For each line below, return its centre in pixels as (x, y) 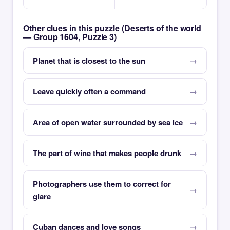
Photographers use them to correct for (102, 184)
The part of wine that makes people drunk (107, 153)
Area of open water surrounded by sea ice (108, 122)
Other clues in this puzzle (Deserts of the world (112, 28)
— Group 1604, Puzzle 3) (70, 37)
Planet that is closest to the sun (89, 61)
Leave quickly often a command (89, 91)
